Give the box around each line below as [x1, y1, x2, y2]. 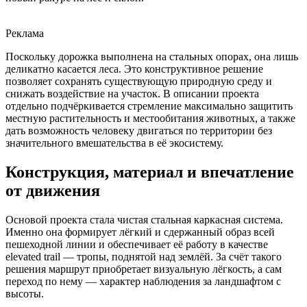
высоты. [5, 288, 44, 299]
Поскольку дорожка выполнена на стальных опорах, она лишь [5, 51, 298, 63]
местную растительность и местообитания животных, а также [5, 112, 295, 125]
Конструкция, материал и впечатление [5, 163, 294, 182]
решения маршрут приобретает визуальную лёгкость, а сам [5, 263, 282, 275]
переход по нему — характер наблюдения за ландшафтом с [5, 275, 281, 287]
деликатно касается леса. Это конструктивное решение [5, 63, 263, 75]
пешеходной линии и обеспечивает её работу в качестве [5, 238, 268, 250]
